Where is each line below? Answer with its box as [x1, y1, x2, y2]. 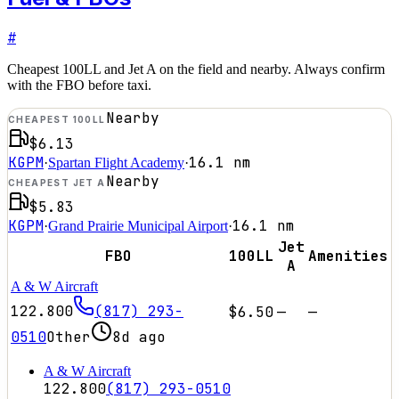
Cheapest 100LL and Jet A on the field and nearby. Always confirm [7, 61, 385, 77]
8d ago [112, 327, 166, 346]
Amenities [308, 246, 388, 265]
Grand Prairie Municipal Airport [48, 217, 228, 233]
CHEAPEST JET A [8, 176, 106, 188]
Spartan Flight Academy [48, 154, 184, 170]
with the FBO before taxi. [7, 77, 151, 93]
